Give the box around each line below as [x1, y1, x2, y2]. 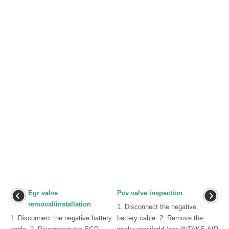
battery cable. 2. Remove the [117, 214, 203, 222]
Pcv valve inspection [117, 189, 182, 197]
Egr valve [28, 189, 58, 197]
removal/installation [28, 200, 91, 208]
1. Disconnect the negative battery [10, 214, 112, 222]
